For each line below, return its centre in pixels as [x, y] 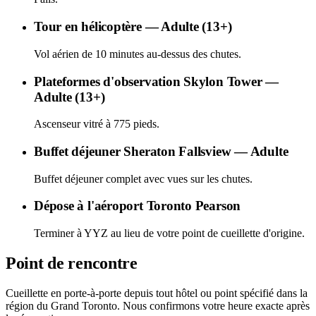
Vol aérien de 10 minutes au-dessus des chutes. [138, 54]
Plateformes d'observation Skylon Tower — [157, 81]
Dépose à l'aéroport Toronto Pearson [138, 206]
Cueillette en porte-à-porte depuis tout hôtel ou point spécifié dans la [157, 293]
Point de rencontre [72, 263]
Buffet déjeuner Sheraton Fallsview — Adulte [161, 151]
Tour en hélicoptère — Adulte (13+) [133, 27]
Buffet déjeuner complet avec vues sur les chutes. [143, 178]
